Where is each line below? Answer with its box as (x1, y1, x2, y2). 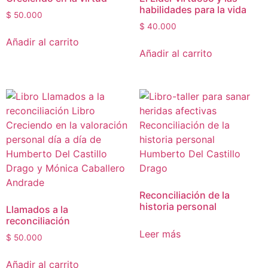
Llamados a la (6, 203, 68, 216)
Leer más (139, 228, 181, 240)
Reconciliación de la (139, 189, 230, 202)
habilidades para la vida (139, 4, 246, 16)
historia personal (139, 200, 217, 213)
